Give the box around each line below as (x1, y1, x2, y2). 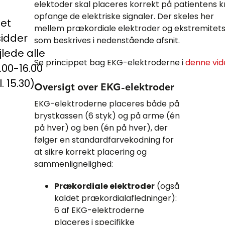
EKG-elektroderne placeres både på (34, 97, 179, 109)
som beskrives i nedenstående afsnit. (34, 34, 180, 46)
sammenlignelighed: (34, 158, 113, 170)
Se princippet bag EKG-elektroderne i (34, 56, 185, 68)
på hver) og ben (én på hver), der (34, 122, 168, 134)
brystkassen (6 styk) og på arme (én (34, 109, 180, 122)
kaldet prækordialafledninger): (54, 192, 177, 204)
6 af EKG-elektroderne (54, 204, 144, 216)
